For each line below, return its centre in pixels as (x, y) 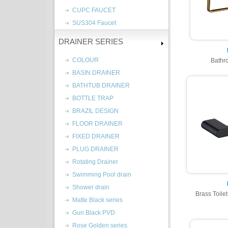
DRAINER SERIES (91, 41)
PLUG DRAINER (95, 149)
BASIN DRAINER (96, 73)
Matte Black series (97, 200)
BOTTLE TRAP (93, 98)
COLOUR (85, 60)
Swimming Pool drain (102, 175)
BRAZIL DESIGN (95, 111)
